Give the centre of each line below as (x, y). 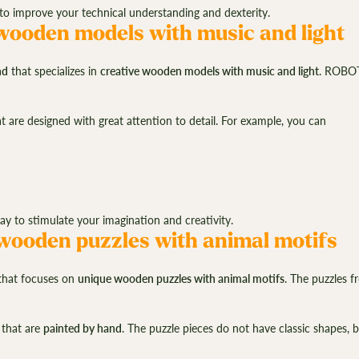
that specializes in (54, 71)
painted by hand (82, 328)
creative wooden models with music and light (209, 71)
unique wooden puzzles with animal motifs (181, 278)
